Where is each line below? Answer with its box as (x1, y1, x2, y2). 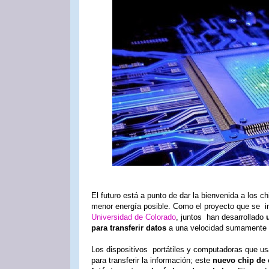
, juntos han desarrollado (176, 213, 266, 222)
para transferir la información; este (91, 256, 210, 265)
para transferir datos (91, 223, 166, 232)
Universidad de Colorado (91, 213, 176, 222)
